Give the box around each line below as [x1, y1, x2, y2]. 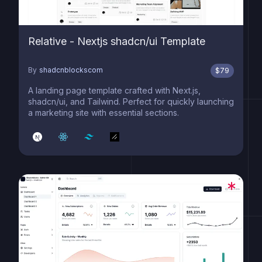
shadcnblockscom [39, 65, 103, 74]
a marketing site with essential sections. [28, 108, 179, 118]
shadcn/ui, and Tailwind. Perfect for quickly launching [28, 96, 234, 106]
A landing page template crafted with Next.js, [28, 85, 201, 95]
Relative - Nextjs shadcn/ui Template [28, 35, 205, 47]
